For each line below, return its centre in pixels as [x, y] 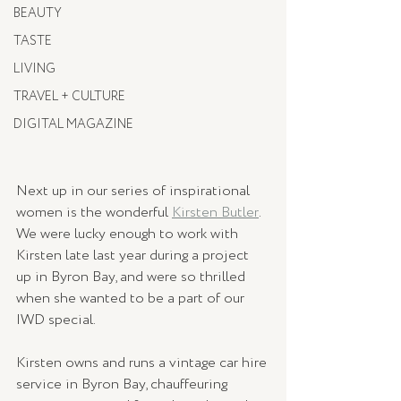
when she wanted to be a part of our [132, 299]
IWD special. [57, 320]
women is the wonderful [94, 213]
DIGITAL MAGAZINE [73, 124]
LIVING [34, 69]
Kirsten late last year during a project [134, 256]
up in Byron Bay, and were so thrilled [132, 277]
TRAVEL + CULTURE [69, 97]
